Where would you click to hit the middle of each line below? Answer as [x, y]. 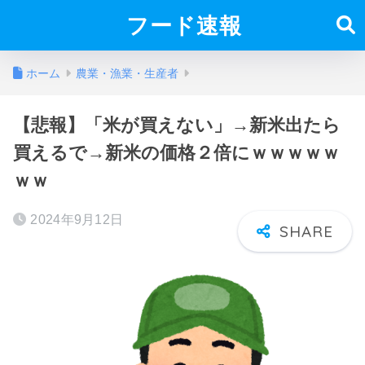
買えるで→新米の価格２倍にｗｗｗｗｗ [176, 153]
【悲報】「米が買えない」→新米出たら [177, 125]
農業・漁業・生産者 [127, 73]
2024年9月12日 [77, 220]
